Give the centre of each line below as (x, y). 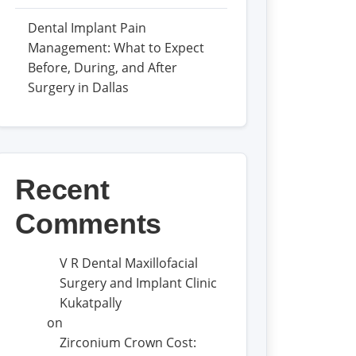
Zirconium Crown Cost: (128, 342)
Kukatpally (91, 303)
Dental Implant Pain (87, 28)
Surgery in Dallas (79, 87)
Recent (62, 190)
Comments (88, 224)
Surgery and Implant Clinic (139, 283)
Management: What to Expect (116, 48)
